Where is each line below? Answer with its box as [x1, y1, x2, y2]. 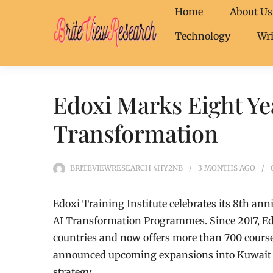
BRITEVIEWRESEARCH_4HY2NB [70, 163, 183, 172]
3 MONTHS [198, 163, 238, 172]
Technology [175, 30, 230, 42]
